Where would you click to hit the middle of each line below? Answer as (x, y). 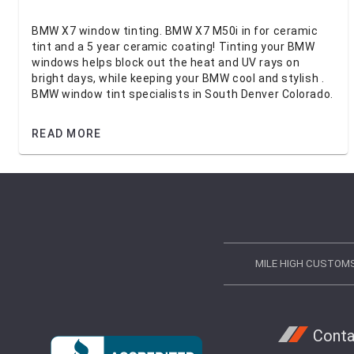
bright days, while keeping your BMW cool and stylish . (178, 78)
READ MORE (67, 134)
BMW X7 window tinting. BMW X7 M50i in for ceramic (175, 31)
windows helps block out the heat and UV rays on (166, 62)
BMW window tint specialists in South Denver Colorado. (183, 94)
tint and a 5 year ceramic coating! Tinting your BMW (173, 47)
